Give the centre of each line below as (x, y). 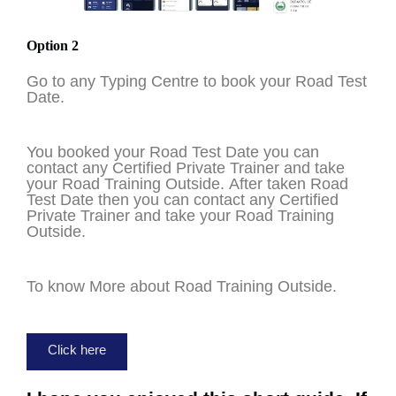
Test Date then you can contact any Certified (183, 199)
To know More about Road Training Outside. (182, 286)
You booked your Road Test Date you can (173, 151)
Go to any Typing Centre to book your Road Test (197, 80)
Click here (77, 350)
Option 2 (53, 45)
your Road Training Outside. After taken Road (187, 183)
